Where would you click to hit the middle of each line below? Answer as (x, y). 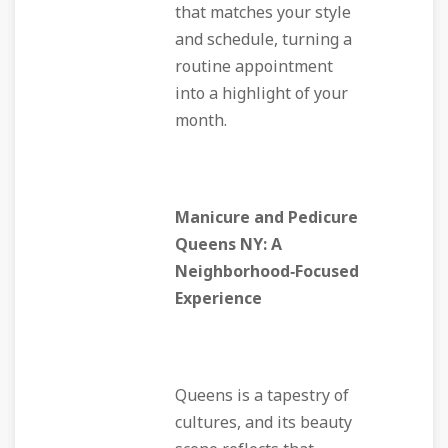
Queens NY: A (228, 245)
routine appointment (254, 67)
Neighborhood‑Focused (267, 272)
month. (201, 121)
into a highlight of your (261, 94)
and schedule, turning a (263, 40)
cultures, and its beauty (263, 423)
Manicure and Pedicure (266, 218)
